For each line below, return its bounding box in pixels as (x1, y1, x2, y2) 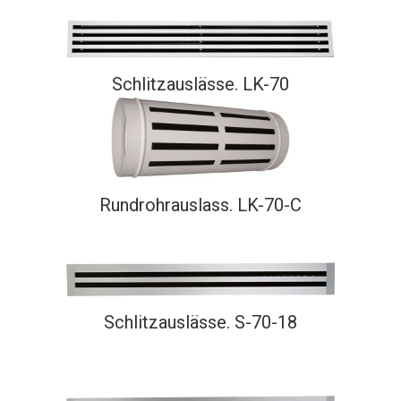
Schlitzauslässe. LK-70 (112, 73, 289, 95)
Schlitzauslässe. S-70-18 (104, 311, 297, 333)
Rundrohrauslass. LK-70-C (99, 194, 302, 216)
